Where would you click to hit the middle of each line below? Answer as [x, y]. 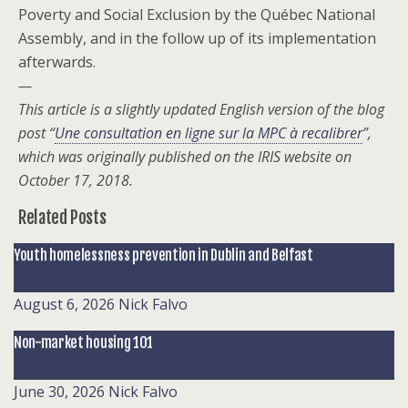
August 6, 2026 [64, 304]
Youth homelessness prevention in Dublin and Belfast [163, 255]
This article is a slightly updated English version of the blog [201, 109]
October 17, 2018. [76, 180]
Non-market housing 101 [83, 342]
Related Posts [62, 217]
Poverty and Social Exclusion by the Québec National [197, 14]
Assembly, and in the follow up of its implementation [197, 38]
